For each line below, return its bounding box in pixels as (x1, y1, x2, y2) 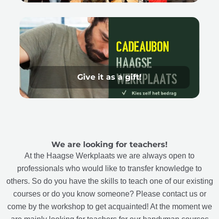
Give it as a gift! (77, 72, 142, 82)
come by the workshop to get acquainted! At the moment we (7, 202, 212, 211)
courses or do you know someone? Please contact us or (13, 190, 206, 198)
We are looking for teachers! (51, 140, 168, 150)
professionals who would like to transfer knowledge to (17, 164, 202, 173)
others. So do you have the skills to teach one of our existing (6, 177, 213, 186)
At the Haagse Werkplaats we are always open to (24, 152, 195, 160)
